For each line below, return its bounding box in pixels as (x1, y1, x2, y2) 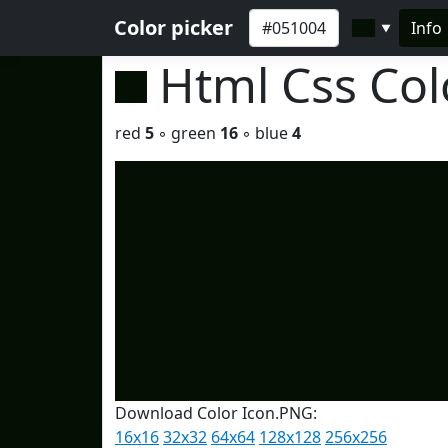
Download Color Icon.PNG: (115, 402, 317, 424)
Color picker (114, 14, 233, 41)
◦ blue (238, 122, 292, 144)
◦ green (154, 122, 220, 144)
